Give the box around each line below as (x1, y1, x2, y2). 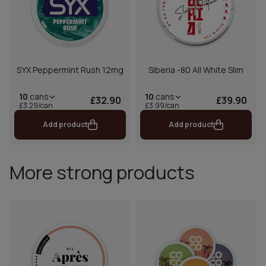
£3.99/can (145, 100, 179, 110)
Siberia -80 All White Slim (148, 64, 243, 75)
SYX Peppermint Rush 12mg (17, 64, 123, 75)
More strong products (9, 159, 195, 185)
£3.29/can (19, 100, 53, 110)
